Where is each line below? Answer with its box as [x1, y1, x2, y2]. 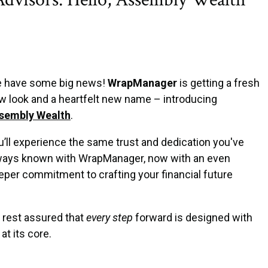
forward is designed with [133, 211, 252, 224]
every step [84, 211, 133, 224]
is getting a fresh [177, 77, 260, 89]
